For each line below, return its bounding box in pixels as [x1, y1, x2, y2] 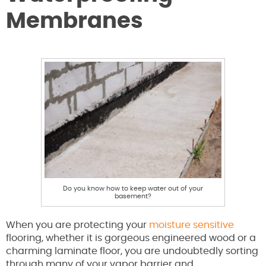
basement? [115, 193, 151, 200]
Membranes [6, 11, 143, 33]
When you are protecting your [6, 220, 149, 230]
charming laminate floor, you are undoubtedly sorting [6, 246, 258, 256]
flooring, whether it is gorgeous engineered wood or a [6, 233, 256, 243]
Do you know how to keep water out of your [63, 185, 203, 192]
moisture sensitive [149, 220, 234, 230]
